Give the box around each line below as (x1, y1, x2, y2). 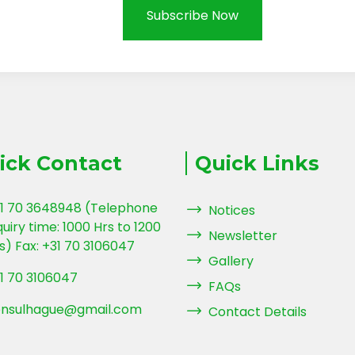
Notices (208, 201, 255, 219)
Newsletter (208, 227, 277, 245)
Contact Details (208, 303, 307, 321)
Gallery (208, 252, 254, 270)
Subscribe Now (146, 6, 239, 25)
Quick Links (195, 151, 319, 175)
